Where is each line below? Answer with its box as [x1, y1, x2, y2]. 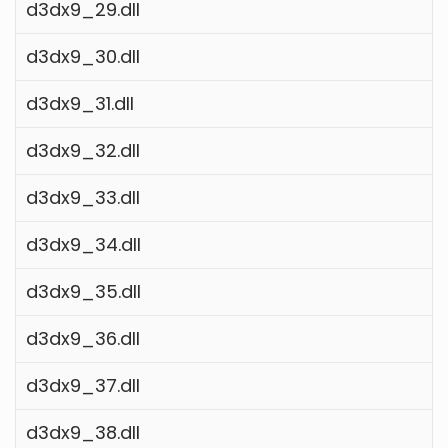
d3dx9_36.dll [26, 325, 140, 351]
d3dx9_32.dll [26, 137, 140, 163]
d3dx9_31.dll [26, 90, 134, 116]
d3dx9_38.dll [26, 419, 140, 445]
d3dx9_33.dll [26, 184, 140, 210]
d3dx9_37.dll [26, 372, 140, 398]
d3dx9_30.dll [26, 43, 140, 69]
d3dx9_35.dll [26, 278, 141, 304]
